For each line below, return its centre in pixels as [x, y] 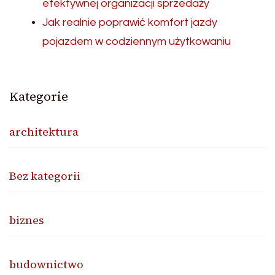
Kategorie [39, 96]
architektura [44, 131]
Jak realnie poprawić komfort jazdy [130, 22]
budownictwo [46, 264]
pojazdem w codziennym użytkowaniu [137, 41]
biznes [27, 220]
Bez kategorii [45, 176]
